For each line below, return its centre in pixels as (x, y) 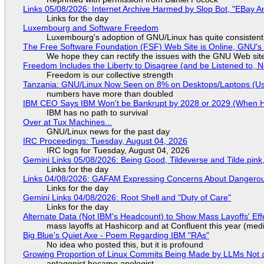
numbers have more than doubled (110, 93)
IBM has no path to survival (97, 112)
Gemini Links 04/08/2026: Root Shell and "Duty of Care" (127, 197)
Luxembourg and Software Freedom (90, 27)
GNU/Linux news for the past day (108, 131)
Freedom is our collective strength (110, 75)
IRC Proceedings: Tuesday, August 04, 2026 (105, 141)
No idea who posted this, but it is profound (125, 244)
